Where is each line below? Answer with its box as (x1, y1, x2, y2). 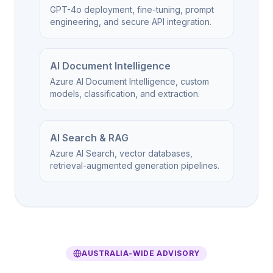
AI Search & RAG (50, 132, 129, 144)
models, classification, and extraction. (50, 88, 200, 99)
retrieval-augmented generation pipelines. (50, 160, 219, 171)
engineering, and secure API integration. (50, 16, 211, 27)
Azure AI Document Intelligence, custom (50, 76, 209, 87)
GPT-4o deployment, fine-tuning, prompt (50, 4, 214, 15)
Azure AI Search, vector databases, (50, 148, 193, 158)
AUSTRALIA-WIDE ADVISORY (82, 249, 200, 258)
